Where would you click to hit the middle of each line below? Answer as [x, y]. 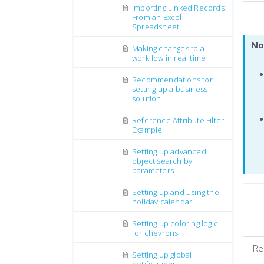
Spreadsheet [156, 27]
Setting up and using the [176, 192]
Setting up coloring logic [175, 223]
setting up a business [170, 89]
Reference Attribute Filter [178, 120]
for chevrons [155, 233]
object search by [162, 161]
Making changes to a [168, 48]
